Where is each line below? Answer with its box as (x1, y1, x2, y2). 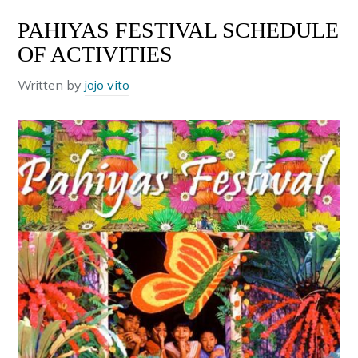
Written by (18, 77, 86, 93)
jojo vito (85, 77, 130, 93)
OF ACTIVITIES (18, 42, 173, 67)
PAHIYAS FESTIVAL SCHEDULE (18, 18, 340, 43)
